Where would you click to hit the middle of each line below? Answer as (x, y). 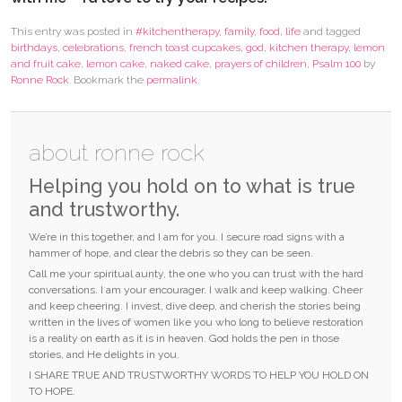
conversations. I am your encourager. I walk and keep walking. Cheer (196, 290)
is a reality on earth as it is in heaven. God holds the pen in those (184, 339)
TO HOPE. (52, 392)
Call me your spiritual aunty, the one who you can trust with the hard (196, 274)
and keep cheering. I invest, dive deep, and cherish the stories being (195, 306)
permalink (172, 79)
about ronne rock (117, 153)
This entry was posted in (73, 31)
